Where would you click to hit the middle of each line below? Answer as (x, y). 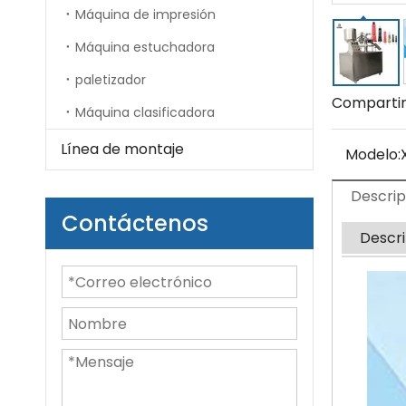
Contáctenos (135, 223)
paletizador (111, 80)
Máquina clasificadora (145, 112)
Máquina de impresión (145, 14)
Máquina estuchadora (145, 47)
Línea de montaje (122, 149)
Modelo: (373, 155)
